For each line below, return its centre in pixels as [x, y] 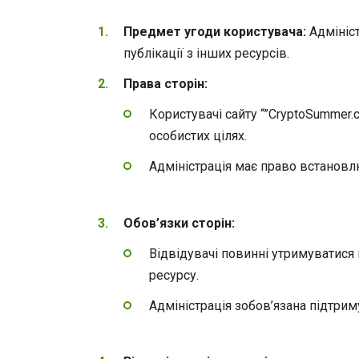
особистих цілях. [198, 136]
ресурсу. [174, 275]
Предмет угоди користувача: [215, 31]
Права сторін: [165, 83]
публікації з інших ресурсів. [206, 53]
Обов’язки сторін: [179, 223]
